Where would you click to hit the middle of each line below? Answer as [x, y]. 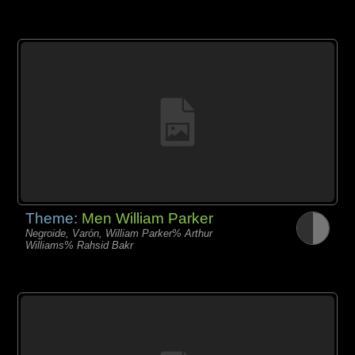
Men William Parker [148, 218]
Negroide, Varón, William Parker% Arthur [119, 233]
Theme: [54, 218]
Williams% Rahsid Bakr [80, 245]
